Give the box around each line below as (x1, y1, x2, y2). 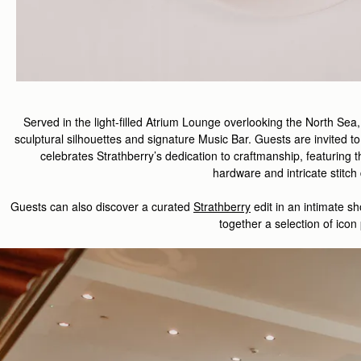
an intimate (288, 198, 344, 214)
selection (275, 215, 320, 231)
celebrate (40, 147, 88, 164)
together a (219, 215, 272, 231)
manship (256, 147, 300, 164)
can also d (50, 198, 102, 214)
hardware (213, 164, 261, 180)
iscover (102, 198, 139, 214)
